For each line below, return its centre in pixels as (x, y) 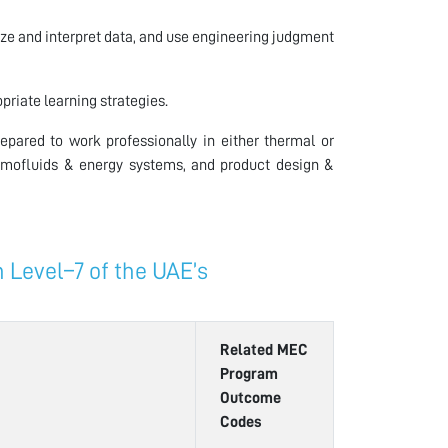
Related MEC (264, 349)
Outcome (250, 397)
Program (249, 373)
